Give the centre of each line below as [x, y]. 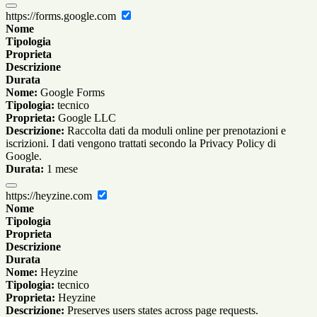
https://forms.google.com [62, 16]
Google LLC [86, 118]
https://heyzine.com [50, 196]
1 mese [61, 169]
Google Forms [71, 93]
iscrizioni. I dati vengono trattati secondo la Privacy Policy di [141, 144]
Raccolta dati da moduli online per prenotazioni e [175, 131]
